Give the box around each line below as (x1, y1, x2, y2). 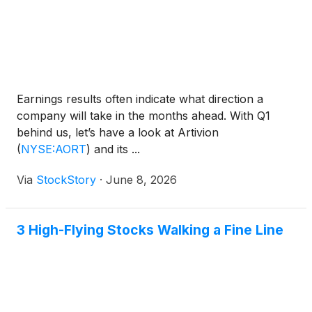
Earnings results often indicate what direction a (17, 92, 263, 106)
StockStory (36, 173, 96, 187)
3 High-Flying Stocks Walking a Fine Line (17, 221, 283, 238)
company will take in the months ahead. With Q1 (17, 109, 270, 123)
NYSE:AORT (21, 142, 86, 156)
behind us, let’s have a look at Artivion (17, 125, 219, 139)
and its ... (91, 142, 140, 156)
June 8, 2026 (106, 173, 177, 187)
